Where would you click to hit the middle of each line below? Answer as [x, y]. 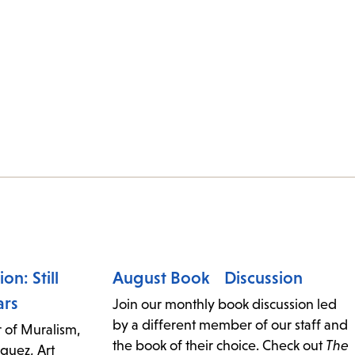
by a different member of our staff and [230, 325]
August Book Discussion [208, 278]
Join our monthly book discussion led [225, 305]
